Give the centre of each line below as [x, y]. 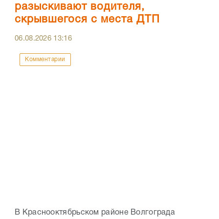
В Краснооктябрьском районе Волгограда [95, 213]
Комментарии [45, 60]
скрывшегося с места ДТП [87, 20]
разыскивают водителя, [80, 7]
